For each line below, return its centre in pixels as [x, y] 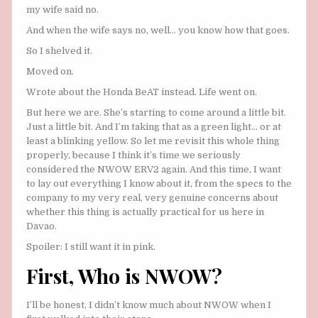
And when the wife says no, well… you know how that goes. [158, 30]
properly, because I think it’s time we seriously [133, 155]
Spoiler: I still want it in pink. [91, 247]
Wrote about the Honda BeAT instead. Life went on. [142, 92]
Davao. [42, 226]
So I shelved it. [59, 50]
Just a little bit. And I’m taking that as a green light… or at [154, 126]
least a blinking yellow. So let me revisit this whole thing [153, 141]
